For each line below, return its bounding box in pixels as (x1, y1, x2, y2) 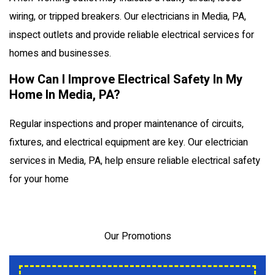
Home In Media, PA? (9, 85, 120, 104)
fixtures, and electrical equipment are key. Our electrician (9, 134, 248, 150)
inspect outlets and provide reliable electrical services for (9, 27, 254, 42)
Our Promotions (104, 228, 171, 244)
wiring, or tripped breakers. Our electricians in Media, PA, (9, 9, 246, 24)
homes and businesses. (9, 45, 111, 61)
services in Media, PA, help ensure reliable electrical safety (9, 153, 260, 168)
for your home (9, 171, 69, 187)
